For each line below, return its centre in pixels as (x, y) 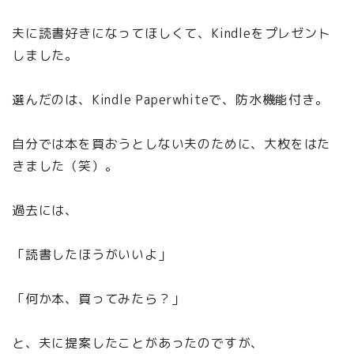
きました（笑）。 (65, 166)
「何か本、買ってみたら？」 (98, 299)
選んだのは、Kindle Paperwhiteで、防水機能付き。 (170, 100)
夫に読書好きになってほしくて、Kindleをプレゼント (171, 34)
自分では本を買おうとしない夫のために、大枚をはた (171, 144)
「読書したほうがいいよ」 (92, 255)
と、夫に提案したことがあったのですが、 (138, 343)
